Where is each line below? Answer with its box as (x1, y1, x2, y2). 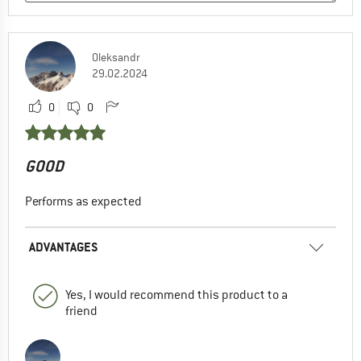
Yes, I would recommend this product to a (65, 287, 288, 304)
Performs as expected (25, 193, 142, 210)
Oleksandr (92, 50, 140, 65)
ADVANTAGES (29, 239, 98, 256)
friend (65, 303, 98, 320)
